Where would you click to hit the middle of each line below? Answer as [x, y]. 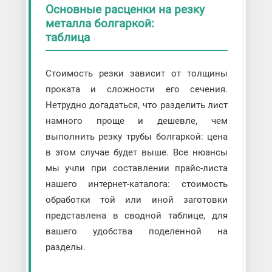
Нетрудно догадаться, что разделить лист [137, 105]
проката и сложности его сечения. [137, 90]
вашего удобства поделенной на [137, 232]
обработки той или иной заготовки [137, 200]
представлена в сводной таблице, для [137, 216]
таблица [67, 37]
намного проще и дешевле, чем [137, 121]
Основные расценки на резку [125, 9]
